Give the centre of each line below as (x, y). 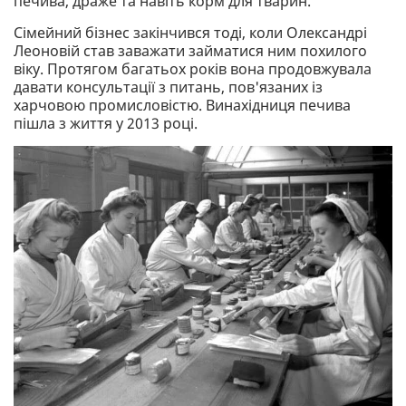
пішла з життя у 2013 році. (106, 123)
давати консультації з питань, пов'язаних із (168, 87)
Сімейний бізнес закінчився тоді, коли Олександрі (190, 32)
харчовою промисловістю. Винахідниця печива (182, 105)
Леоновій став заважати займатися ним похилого (190, 50)
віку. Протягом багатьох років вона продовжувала (193, 68)
